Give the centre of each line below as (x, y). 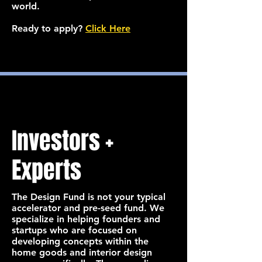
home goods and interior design (82, 252)
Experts (46, 170)
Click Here (108, 28)
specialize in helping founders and (86, 219)
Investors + (63, 141)
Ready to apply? (49, 28)
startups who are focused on (74, 230)
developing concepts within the (80, 241)
